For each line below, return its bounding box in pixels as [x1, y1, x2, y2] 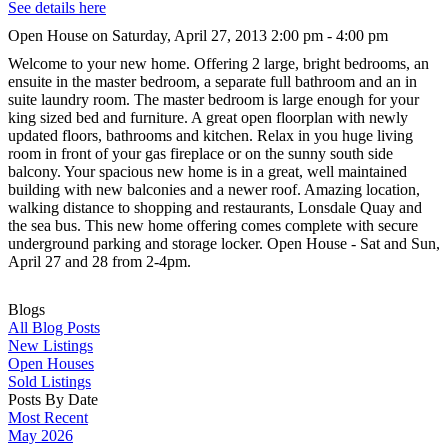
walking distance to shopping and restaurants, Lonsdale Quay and [8, 198, 422, 216]
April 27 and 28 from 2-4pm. [8, 252, 191, 270]
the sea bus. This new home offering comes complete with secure [8, 216, 418, 234]
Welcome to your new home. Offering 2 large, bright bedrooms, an [8, 54, 429, 72]
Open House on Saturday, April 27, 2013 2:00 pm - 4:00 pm [8, 26, 388, 44]
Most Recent [8, 408, 88, 426]
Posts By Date [8, 390, 98, 408]
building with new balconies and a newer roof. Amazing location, [8, 180, 420, 198]
